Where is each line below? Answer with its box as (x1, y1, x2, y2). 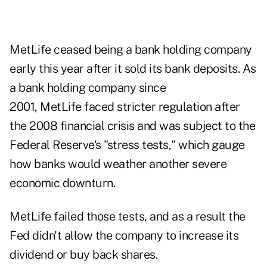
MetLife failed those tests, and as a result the (10, 209, 246, 224)
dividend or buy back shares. (10, 247, 157, 262)
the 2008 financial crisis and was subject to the (10, 119, 255, 133)
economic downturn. (10, 176, 115, 191)
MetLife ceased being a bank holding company (10, 42, 252, 57)
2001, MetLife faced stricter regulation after (10, 100, 240, 114)
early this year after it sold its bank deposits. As (10, 61, 256, 76)
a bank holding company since (10, 80, 166, 95)
